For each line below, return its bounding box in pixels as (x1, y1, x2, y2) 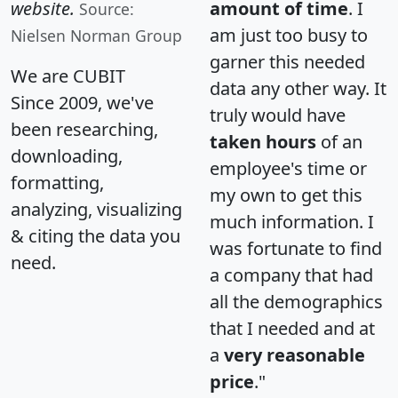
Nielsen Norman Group (11, 25, 182, 47)
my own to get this (210, 183, 362, 208)
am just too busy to (210, 23, 368, 48)
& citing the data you (11, 224, 180, 249)
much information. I (210, 210, 374, 235)
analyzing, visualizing (11, 197, 182, 222)
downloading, (11, 144, 123, 169)
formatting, (11, 171, 104, 195)
